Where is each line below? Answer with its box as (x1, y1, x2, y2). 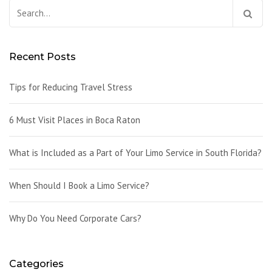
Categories (9, 258, 64, 270)
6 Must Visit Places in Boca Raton (9, 114, 140, 126)
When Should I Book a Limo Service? (9, 180, 149, 191)
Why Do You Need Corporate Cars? (9, 212, 141, 224)
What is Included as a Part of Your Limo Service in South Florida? (9, 147, 262, 158)
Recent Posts (9, 51, 76, 63)
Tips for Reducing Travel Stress (9, 81, 132, 93)
